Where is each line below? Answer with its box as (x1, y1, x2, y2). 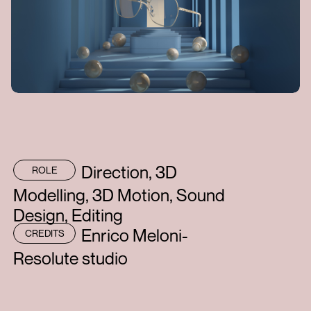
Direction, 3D (81, 162, 178, 183)
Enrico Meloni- (81, 225, 189, 246)
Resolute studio (13, 248, 128, 269)
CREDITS (24, 227, 65, 239)
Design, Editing (13, 205, 124, 226)
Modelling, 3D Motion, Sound (13, 185, 226, 206)
